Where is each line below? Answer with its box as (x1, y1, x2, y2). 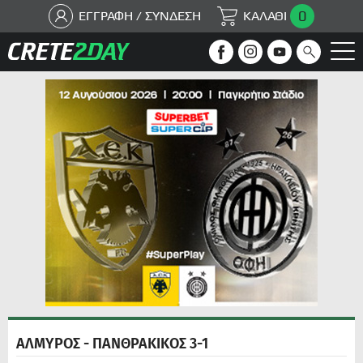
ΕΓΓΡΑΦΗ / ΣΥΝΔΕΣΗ (79, 8, 201, 23)
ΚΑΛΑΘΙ (243, 8, 287, 23)
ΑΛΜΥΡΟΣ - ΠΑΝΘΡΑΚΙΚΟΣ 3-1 (16, 335, 208, 352)
